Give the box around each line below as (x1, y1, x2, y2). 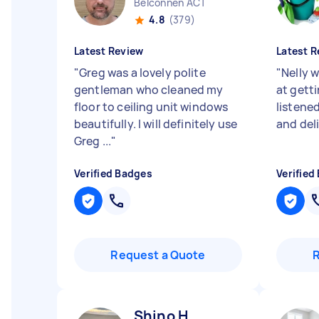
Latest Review (74, 44, 144, 58)
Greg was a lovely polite (79, 65, 206, 80)
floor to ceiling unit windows (74, 99, 229, 115)
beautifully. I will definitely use (74, 116, 238, 132)
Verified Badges (74, 167, 152, 180)
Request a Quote (110, 247, 206, 263)
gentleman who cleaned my (74, 82, 224, 98)
